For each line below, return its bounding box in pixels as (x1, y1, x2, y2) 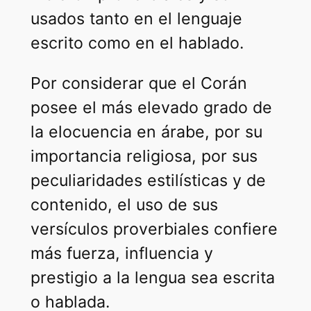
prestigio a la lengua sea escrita (30, 268, 275, 288)
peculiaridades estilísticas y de (30, 171, 266, 191)
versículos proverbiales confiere (30, 219, 278, 239)
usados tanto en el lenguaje (30, 9, 242, 29)
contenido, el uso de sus (30, 195, 218, 215)
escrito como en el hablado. (30, 33, 244, 53)
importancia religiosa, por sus (30, 146, 258, 167)
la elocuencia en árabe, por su (30, 122, 262, 142)
